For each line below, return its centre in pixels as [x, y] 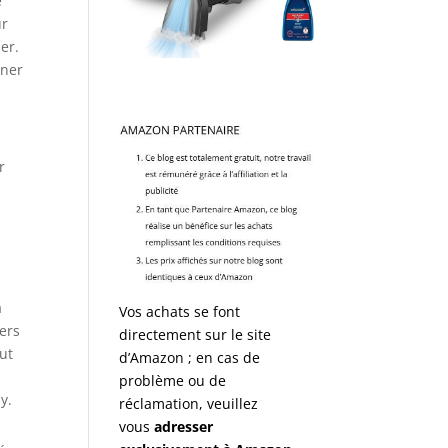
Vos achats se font [180, 311]
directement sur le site [195, 334]
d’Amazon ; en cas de [190, 357]
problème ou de [173, 380]
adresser [184, 426]
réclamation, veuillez [189, 403]
